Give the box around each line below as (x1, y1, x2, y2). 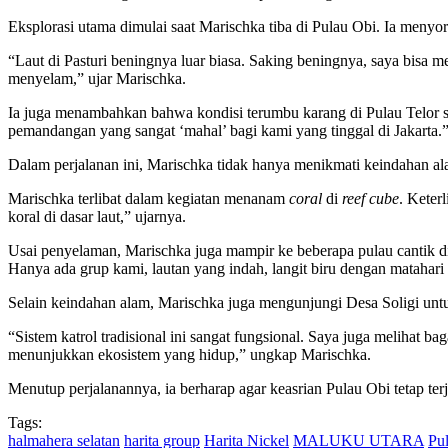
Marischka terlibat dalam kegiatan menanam (8, 189, 289, 207)
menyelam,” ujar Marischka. (8, 69, 186, 87)
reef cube (342, 189, 399, 207)
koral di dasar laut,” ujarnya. (8, 207, 186, 225)
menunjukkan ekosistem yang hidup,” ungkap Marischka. (8, 345, 371, 363)
